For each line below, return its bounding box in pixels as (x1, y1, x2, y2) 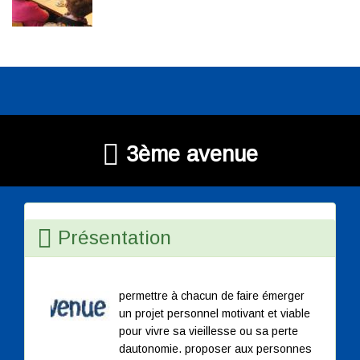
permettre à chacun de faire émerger (119, 289, 305, 303)
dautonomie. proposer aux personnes (119, 342, 312, 356)
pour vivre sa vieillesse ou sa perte (119, 325, 298, 338)
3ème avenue (120, 142, 258, 167)
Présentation (52, 227, 171, 249)
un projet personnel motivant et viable (119, 307, 310, 321)
